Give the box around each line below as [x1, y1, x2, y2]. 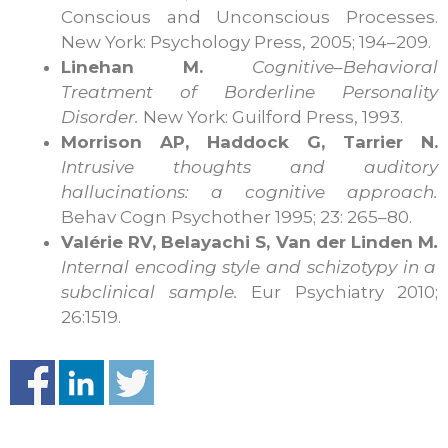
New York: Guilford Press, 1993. [139, 106, 403, 127]
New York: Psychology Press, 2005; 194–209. [61, 31, 431, 52]
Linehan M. [61, 56, 252, 77]
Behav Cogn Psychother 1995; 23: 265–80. [61, 206, 412, 227]
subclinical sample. [61, 281, 238, 302]
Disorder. [61, 106, 139, 127]
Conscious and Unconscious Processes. [61, 6, 438, 27]
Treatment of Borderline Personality [61, 81, 438, 102]
